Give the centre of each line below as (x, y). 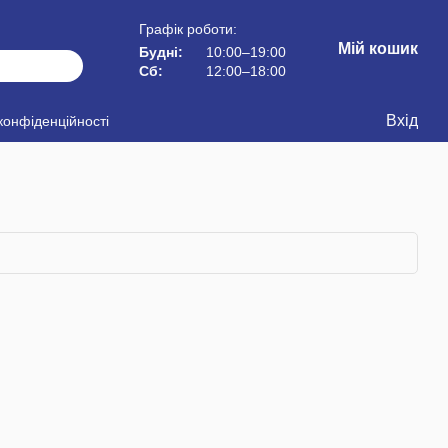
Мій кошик (378, 48)
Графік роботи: (188, 28)
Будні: (161, 51)
